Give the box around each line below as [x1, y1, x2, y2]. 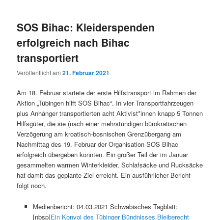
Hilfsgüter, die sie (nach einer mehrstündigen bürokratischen [17, 119, 187, 129]
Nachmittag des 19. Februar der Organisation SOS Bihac [17, 139, 179, 149]
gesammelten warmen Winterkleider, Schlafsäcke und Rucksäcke [17, 160, 203, 170]
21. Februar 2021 [62, 68, 110, 78]
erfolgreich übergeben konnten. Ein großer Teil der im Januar [17, 150, 189, 160]
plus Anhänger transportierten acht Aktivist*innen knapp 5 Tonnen [17, 109, 203, 118]
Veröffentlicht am [17, 68, 63, 77]
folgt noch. [17, 181, 47, 191]
